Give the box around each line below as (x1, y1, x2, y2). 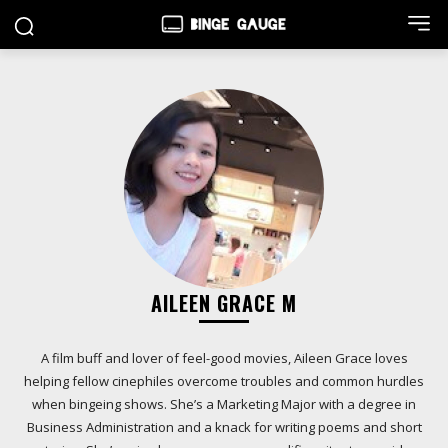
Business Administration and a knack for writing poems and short (26, 418, 422, 436)
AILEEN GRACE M (151, 288, 297, 318)
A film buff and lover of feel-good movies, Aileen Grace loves (40, 349, 408, 367)
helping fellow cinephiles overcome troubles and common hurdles (24, 372, 424, 390)
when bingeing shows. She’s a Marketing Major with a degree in (32, 395, 416, 413)
